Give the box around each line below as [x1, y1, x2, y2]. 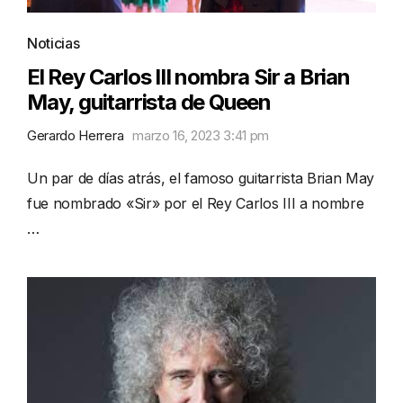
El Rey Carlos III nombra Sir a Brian [27, 63, 350, 90]
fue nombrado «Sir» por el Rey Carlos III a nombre [27, 193, 364, 212]
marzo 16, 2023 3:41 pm [132, 126, 270, 144]
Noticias [27, 33, 80, 52]
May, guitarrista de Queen [27, 88, 272, 115]
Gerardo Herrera [27, 126, 124, 144]
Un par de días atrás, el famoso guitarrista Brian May [27, 168, 375, 187]
